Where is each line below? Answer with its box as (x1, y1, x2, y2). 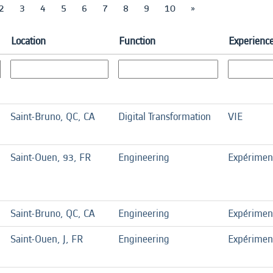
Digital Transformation (118, 108, 211, 124)
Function (119, 33, 155, 49)
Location (11, 33, 46, 49)
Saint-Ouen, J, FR (10, 231, 83, 247)
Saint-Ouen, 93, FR (10, 149, 91, 165)
